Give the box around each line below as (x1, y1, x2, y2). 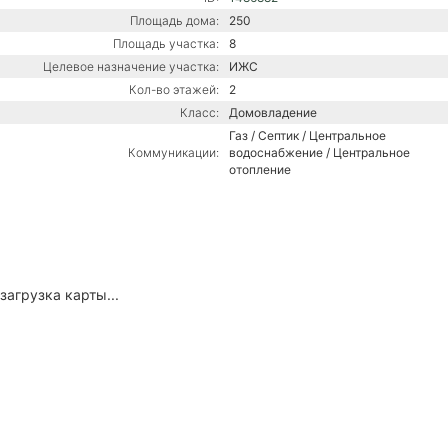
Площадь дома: (130, 12, 219, 28)
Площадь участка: (113, 35, 219, 51)
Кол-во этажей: (129, 81, 219, 97)
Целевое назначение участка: (43, 58, 219, 74)
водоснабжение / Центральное (229, 144, 410, 160)
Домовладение (229, 104, 317, 120)
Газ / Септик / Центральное (229, 127, 386, 143)
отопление (229, 161, 291, 177)
